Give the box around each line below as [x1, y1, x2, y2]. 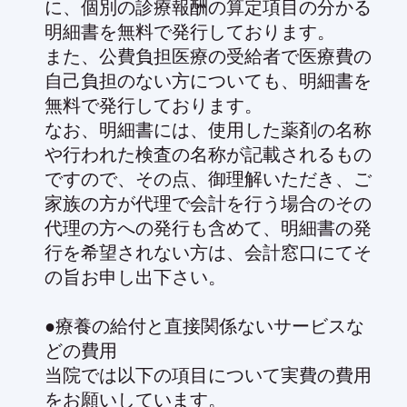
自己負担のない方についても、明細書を [45, 70, 372, 91]
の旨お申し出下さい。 [45, 266, 226, 287]
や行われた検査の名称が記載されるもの [45, 144, 372, 164]
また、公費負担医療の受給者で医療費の [45, 45, 372, 66]
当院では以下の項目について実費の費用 [45, 364, 372, 385]
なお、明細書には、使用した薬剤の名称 [45, 119, 372, 140]
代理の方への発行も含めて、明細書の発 [45, 217, 372, 238]
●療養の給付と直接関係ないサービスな [45, 315, 364, 336]
